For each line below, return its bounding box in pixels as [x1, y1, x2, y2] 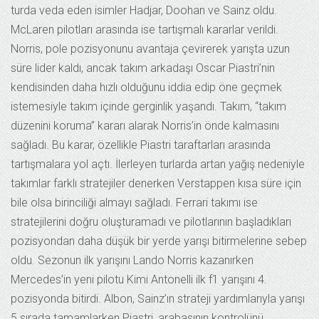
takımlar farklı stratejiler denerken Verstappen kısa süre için [11, 176, 301, 190]
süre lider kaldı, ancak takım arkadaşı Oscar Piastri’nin [11, 61, 275, 75]
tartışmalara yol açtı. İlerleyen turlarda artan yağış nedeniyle [11, 157, 305, 171]
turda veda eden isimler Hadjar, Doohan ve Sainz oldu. [11, 3, 277, 17]
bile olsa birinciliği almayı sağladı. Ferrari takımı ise [11, 195, 258, 209]
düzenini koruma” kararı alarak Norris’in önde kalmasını [11, 118, 279, 132]
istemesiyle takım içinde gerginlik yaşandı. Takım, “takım [11, 99, 286, 113]
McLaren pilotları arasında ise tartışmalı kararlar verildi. [11, 22, 278, 36]
